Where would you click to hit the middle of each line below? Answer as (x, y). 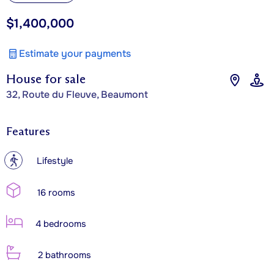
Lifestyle (55, 161)
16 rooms (55, 193)
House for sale (46, 79)
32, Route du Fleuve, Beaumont (77, 94)
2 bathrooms (63, 255)
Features (28, 131)
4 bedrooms (60, 224)
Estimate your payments (75, 53)
